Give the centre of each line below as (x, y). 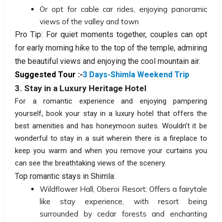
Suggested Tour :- (49, 74)
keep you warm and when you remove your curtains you (111, 150)
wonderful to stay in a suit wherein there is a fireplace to (111, 138)
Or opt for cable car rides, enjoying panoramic (123, 9)
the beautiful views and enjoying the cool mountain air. (108, 61)
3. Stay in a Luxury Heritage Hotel (81, 88)
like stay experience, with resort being (123, 201)
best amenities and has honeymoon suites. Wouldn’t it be (111, 126)
